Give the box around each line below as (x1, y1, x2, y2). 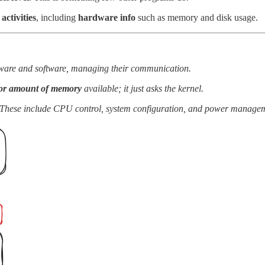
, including (36, 12, 78, 23)
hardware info (78, 12, 135, 23)
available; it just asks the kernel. (84, 83, 203, 94)
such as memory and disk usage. (135, 12, 258, 23)
